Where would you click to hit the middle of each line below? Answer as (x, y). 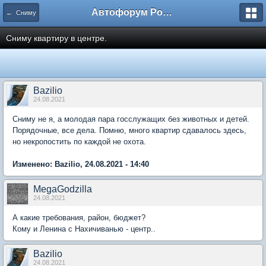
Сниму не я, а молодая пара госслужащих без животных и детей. (131, 119)
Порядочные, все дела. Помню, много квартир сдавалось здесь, (129, 130)
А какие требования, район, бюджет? (79, 218)
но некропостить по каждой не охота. (79, 142)
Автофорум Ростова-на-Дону (167, 12)
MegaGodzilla (63, 189)
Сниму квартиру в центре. (56, 38)
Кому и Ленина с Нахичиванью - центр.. (84, 229)
